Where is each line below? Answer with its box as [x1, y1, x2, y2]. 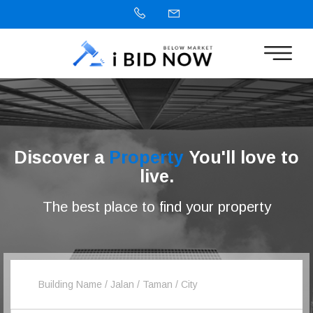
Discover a [14, 147, 109, 167]
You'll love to [184, 147, 299, 167]
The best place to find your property [42, 198, 271, 215]
